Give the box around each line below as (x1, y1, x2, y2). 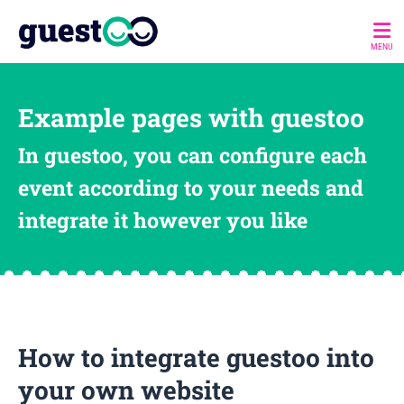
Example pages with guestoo (18, 101, 364, 135)
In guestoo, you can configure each (18, 142, 367, 170)
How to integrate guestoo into (18, 340, 374, 374)
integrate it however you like (18, 207, 308, 234)
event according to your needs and (18, 174, 363, 202)
